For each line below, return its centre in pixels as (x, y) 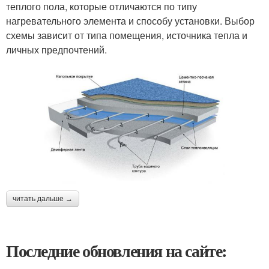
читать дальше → (43, 198)
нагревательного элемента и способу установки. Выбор (130, 21)
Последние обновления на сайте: (116, 250)
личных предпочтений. (56, 50)
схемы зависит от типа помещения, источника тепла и (127, 35)
